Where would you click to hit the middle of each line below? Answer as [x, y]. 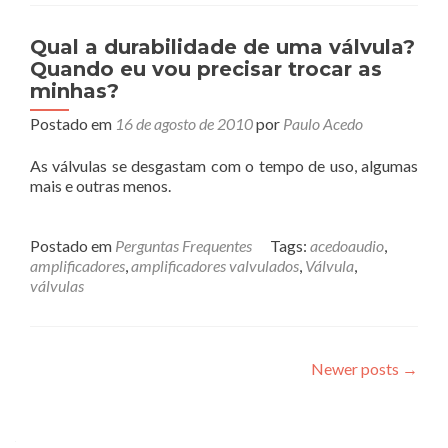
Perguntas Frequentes [183, 245]
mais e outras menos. [100, 185]
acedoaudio [347, 245]
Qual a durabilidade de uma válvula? [222, 47]
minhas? [74, 91]
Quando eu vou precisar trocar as [206, 69]
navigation [112, 408]
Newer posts [356, 368]
